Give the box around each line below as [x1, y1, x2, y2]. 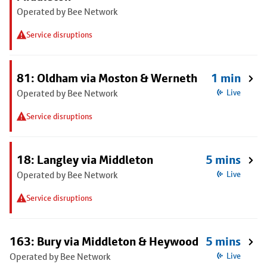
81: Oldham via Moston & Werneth [17, 71, 197, 85]
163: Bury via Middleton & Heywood [10, 234, 198, 249]
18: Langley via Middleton [17, 153, 153, 167]
